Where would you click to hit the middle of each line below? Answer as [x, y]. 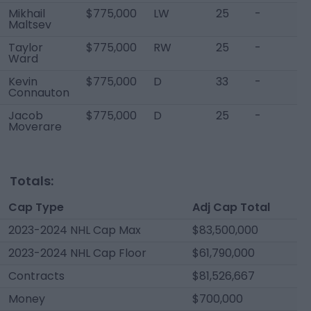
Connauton [39, 93]
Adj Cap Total [231, 207]
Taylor [26, 48]
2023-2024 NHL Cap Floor [77, 253]
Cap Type [36, 207]
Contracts [36, 276]
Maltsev [30, 25]
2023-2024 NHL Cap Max [75, 230]
